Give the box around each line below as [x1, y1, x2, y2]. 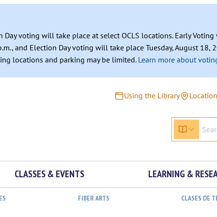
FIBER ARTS [77, 194, 109, 202]
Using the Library [124, 91, 180, 100]
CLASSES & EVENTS [15, 168, 84, 180]
